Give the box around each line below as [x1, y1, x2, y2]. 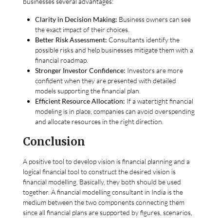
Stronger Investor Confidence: [35, 66, 126, 74]
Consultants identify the [107, 35, 180, 44]
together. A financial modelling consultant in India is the [23, 187, 183, 196]
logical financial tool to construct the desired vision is [23, 167, 176, 176]
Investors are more [126, 66, 183, 74]
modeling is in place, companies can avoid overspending [35, 107, 195, 115]
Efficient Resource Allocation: [35, 96, 126, 105]
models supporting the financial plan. [35, 86, 141, 95]
